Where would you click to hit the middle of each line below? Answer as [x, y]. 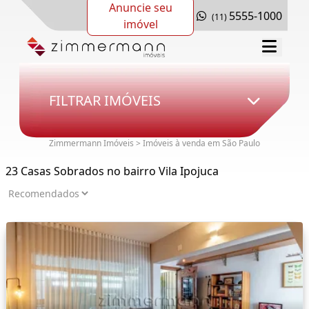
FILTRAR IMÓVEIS [104, 100]
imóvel [140, 24]
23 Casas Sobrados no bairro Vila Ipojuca [112, 171]
